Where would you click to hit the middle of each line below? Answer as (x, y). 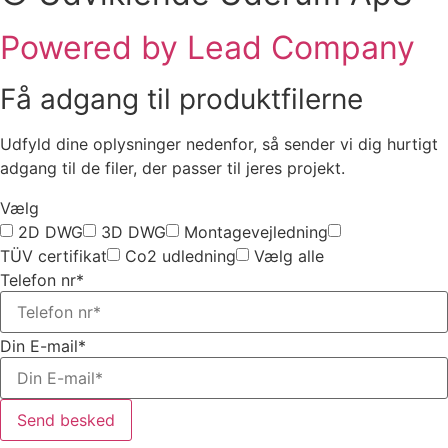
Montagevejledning (256, 232)
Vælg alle (289, 256)
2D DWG (50, 232)
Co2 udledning (180, 256)
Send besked (66, 419)
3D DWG (133, 232)
